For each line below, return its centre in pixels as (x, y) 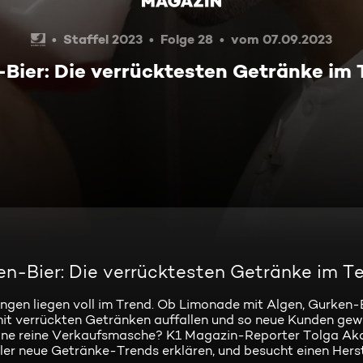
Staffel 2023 (103, 39)
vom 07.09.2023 (282, 39)
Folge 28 (187, 39)
